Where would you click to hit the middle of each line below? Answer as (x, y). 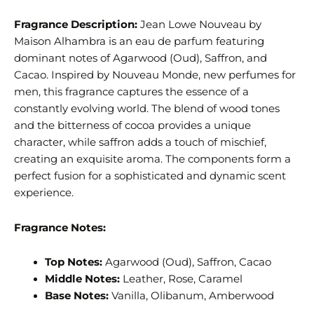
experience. (44, 193)
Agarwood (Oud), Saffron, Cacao (186, 262)
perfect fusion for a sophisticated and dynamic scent (150, 176)
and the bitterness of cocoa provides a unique (132, 126)
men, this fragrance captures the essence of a (131, 92)
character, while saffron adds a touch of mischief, (140, 143)
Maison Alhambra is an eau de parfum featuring (139, 42)
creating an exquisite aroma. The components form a (152, 159)
